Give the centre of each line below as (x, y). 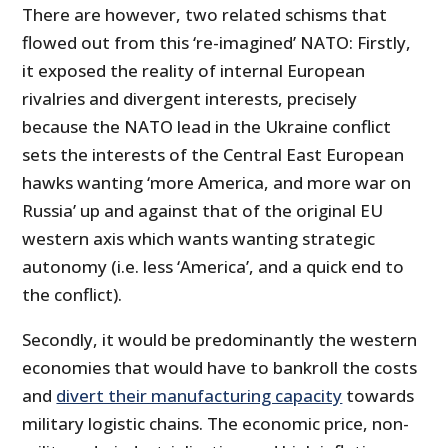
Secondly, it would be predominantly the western (220, 340)
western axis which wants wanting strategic (199, 239)
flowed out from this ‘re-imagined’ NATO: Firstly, (217, 43)
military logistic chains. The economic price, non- (216, 424)
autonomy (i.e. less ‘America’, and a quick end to (213, 267)
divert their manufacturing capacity (199, 396)
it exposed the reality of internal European (194, 71)
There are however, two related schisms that (205, 15)
